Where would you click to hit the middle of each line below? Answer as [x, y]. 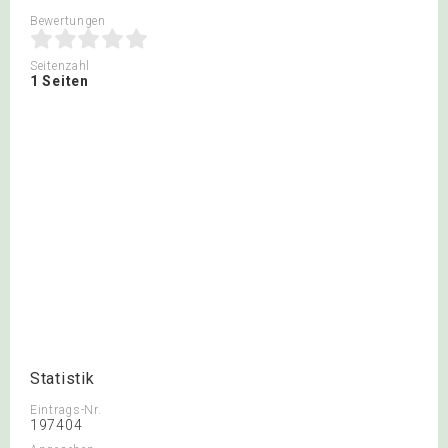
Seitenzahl [60, 66]
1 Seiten [59, 81]
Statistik [62, 378]
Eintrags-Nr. [66, 410]
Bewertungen [68, 21]
